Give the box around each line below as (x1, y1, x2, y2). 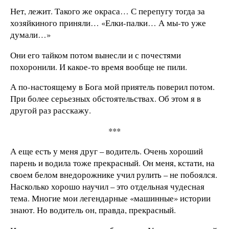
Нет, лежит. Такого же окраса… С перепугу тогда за (10, 5, 205, 17)
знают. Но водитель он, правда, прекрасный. (10, 204, 176, 216)
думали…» (10, 28, 51, 40)
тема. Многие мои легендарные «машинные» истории (10, 192, 211, 204)
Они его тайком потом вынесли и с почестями (10, 49, 181, 61)
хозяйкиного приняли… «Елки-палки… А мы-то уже (10, 16, 206, 29)
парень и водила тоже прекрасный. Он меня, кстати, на (10, 157, 215, 169)
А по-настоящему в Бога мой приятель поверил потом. (10, 81, 215, 93)
